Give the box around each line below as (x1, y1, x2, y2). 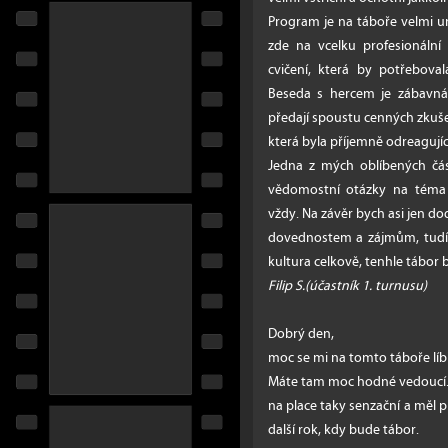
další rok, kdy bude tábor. (267, 417, 419, 442)
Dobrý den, (267, 321, 334, 346)
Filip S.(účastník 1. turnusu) (267, 273, 427, 298)
